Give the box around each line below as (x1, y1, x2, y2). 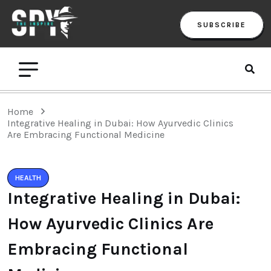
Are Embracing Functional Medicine (7, 128, 165, 140)
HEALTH (15, 173, 41, 182)
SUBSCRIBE (197, 20, 246, 29)
